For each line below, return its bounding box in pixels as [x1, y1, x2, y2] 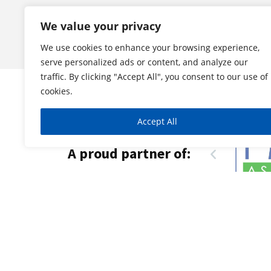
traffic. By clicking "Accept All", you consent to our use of [41, 71, 268, 82]
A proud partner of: [68, 144, 191, 163]
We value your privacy [41, 19, 161, 33]
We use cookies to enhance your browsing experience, [41, 42, 260, 53]
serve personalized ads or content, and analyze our [41, 56, 248, 68]
